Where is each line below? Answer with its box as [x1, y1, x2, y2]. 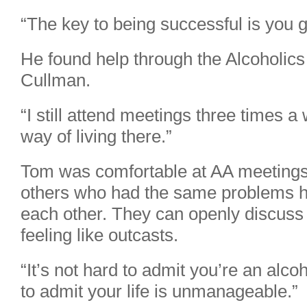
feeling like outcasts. [21, 225, 178, 245]
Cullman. [21, 71, 90, 90]
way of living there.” [21, 127, 172, 146]
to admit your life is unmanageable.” [21, 282, 298, 301]
